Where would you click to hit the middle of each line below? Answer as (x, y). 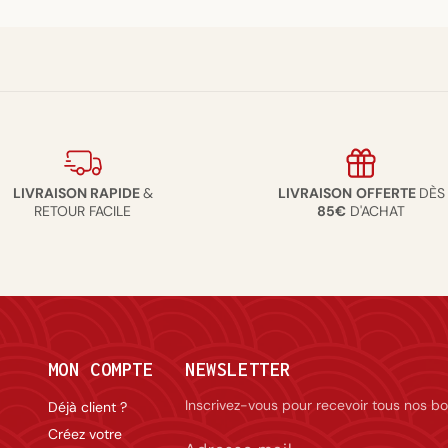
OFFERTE (387, 193)
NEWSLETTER (238, 369)
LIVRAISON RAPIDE (77, 193)
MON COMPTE (100, 369)
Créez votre (84, 434)
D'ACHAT (376, 211)
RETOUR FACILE (83, 211)
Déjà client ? (87, 407)
